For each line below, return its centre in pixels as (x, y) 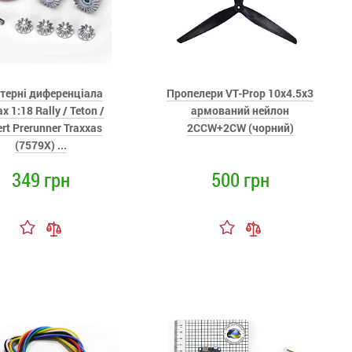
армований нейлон (240, 110)
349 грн (40, 180)
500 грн (240, 180)
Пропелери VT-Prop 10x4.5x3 (240, 93)
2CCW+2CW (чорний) (240, 128)
